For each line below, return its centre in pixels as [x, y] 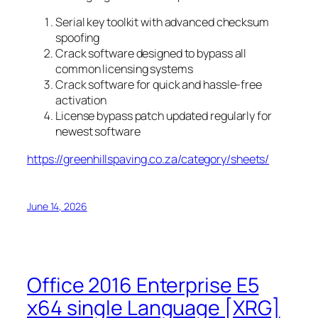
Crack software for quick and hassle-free [159, 85]
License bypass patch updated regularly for [164, 116]
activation [81, 100]
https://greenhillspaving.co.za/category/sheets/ [148, 159]
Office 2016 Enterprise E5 [143, 285]
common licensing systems [124, 69]
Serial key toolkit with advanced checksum [162, 22]
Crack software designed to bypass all [151, 54]
